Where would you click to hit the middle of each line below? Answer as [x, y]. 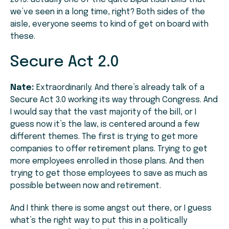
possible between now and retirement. [86, 186]
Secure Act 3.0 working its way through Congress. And [114, 100]
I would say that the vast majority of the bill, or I [103, 112]
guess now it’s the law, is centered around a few [105, 125]
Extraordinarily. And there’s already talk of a [119, 88]
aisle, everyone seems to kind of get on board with [109, 25]
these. [23, 37]
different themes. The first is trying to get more [104, 137]
